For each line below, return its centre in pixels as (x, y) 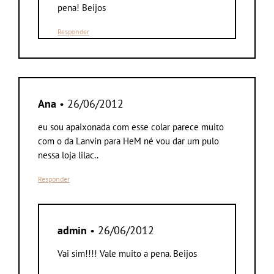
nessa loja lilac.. (68, 155)
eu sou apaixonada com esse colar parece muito (131, 127)
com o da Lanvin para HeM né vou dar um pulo (128, 141)
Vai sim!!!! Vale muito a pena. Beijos (127, 253)
